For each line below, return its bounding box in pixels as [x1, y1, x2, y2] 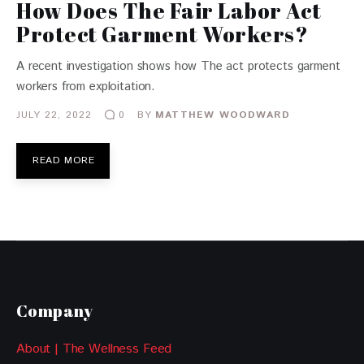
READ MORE [32, 154, 95, 167]
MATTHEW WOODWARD [155, 107, 291, 122]
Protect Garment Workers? [16, 19, 309, 49]
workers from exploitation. [16, 78, 156, 95]
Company [16, 299, 93, 322]
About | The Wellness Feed [16, 339, 172, 358]
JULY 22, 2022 [16, 107, 93, 122]
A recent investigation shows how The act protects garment [16, 58, 340, 75]
